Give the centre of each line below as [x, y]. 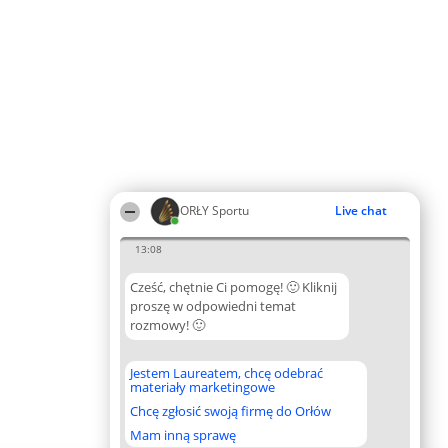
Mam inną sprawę [183, 435]
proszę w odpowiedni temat [213, 306]
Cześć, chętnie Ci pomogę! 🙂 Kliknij [233, 287]
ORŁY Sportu [214, 210]
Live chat [361, 210]
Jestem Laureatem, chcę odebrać [226, 373]
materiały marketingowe [202, 387]
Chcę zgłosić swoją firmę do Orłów [230, 411]
